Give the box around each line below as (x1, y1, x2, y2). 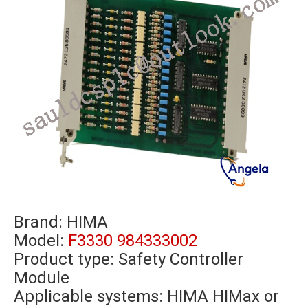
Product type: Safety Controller (14, 250, 243, 269)
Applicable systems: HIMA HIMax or (14, 287, 279, 307)
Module (14, 268, 69, 288)
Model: (14, 231, 68, 251)
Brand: (14, 212, 67, 232)
